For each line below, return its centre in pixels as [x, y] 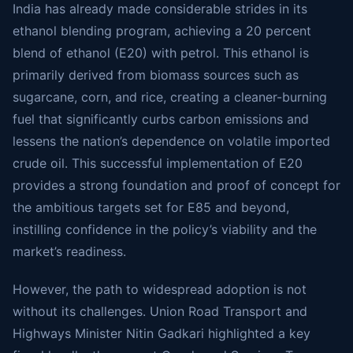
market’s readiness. [69, 251]
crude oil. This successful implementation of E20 [158, 163]
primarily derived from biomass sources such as [156, 75]
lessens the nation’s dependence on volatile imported [171, 141]
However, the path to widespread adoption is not [160, 289]
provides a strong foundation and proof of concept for [176, 185]
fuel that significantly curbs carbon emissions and [161, 119]
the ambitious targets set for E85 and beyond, [151, 207]
